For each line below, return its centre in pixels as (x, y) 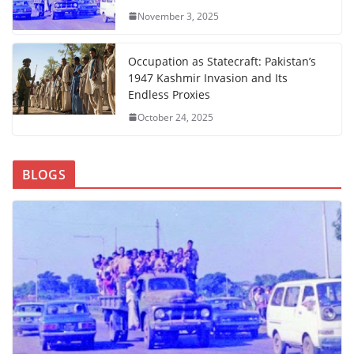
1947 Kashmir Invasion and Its (208, 77)
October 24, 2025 (175, 117)
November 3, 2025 (178, 16)
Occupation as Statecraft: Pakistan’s (222, 61)
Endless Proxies (169, 94)
